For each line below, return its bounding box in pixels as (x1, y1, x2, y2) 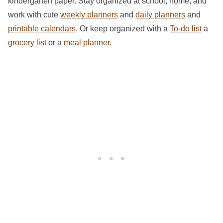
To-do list (170, 24, 202, 33)
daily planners (135, 10, 185, 19)
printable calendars (8, 24, 76, 33)
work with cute (8, 10, 60, 19)
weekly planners (60, 10, 118, 19)
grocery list (8, 38, 46, 47)
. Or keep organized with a (76, 24, 170, 33)
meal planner (64, 38, 110, 47)
